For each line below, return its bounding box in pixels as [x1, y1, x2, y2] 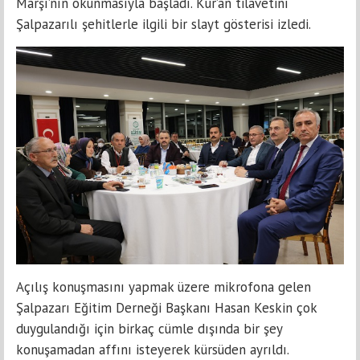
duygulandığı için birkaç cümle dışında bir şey [16, 320, 282, 338]
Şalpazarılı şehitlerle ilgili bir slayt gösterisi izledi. [16, 14, 311, 33]
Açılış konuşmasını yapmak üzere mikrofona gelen [16, 278, 311, 297]
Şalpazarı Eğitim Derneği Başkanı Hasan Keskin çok [16, 299, 317, 317]
